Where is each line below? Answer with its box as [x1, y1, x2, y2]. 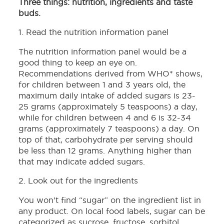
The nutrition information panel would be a [18, 47, 187, 56]
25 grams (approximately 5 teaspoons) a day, [18, 102, 198, 111]
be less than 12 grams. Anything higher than [18, 146, 192, 155]
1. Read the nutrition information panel [18, 27, 169, 37]
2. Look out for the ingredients [18, 176, 138, 185]
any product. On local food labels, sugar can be [18, 206, 205, 216]
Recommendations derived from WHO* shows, [18, 69, 203, 78]
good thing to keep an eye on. [18, 58, 137, 67]
